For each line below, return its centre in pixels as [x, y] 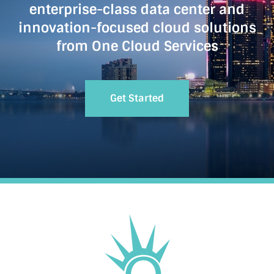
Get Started [137, 98]
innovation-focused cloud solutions [137, 28]
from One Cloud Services [137, 46]
